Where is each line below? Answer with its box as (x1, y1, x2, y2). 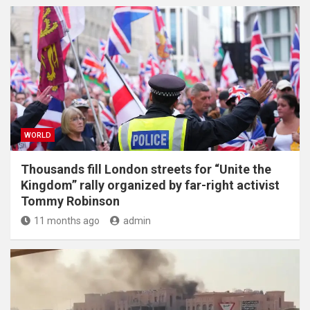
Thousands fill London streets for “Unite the (21, 161, 271, 176)
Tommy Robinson (21, 193, 120, 208)
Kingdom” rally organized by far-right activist (21, 177, 280, 192)
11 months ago (34, 215, 100, 226)
